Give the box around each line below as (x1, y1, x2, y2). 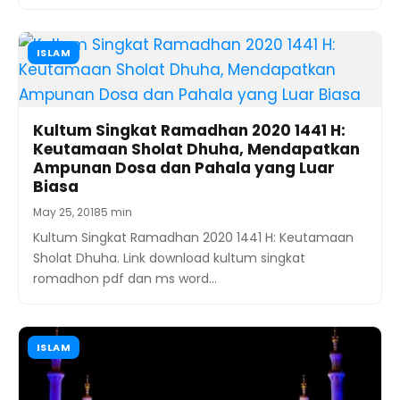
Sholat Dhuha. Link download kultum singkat (33, 248, 305, 267)
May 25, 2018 (33, 204, 101, 220)
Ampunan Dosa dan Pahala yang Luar (33, 156, 335, 179)
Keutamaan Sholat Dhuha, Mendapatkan (33, 137, 360, 160)
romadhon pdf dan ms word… (33, 269, 217, 287)
